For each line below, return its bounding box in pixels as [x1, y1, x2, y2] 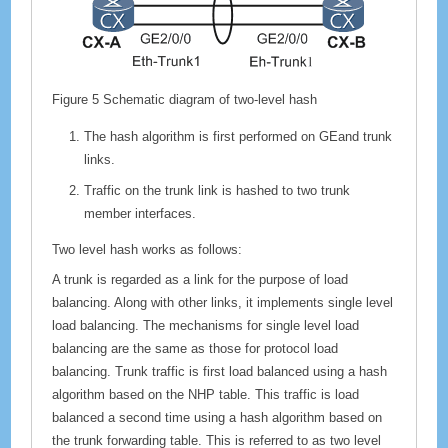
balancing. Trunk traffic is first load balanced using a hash [52, 363, 388, 379]
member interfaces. [84, 205, 197, 221]
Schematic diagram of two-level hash [103, 92, 318, 108]
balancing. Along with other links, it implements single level [52, 294, 394, 310]
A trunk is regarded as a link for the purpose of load [52, 271, 349, 287]
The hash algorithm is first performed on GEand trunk [84, 128, 393, 144]
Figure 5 [52, 92, 104, 108]
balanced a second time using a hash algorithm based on [52, 409, 383, 425]
